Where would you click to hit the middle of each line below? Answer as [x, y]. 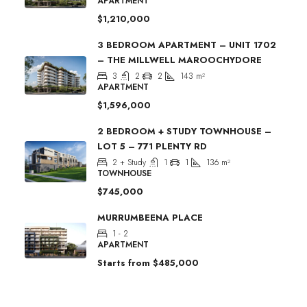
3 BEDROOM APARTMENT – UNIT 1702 [187, 45]
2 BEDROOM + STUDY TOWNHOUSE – [184, 131]
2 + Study [129, 162]
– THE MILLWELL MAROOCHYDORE [180, 60]
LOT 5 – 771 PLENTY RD [152, 146]
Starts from [124, 262]
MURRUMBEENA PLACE [150, 217]
